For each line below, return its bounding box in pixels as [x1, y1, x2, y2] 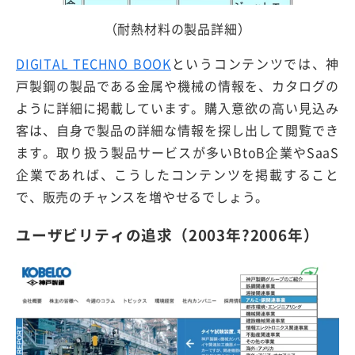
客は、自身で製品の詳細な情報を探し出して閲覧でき [16, 120, 339, 139]
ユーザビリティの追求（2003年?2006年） [16, 223, 319, 246]
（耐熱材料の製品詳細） [104, 18, 251, 38]
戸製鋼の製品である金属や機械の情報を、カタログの [16, 75, 339, 95]
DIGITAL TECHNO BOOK [16, 53, 171, 73]
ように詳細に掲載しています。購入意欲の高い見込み [16, 97, 339, 117]
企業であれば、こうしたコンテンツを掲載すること [16, 164, 339, 184]
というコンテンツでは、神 [170, 53, 339, 73]
